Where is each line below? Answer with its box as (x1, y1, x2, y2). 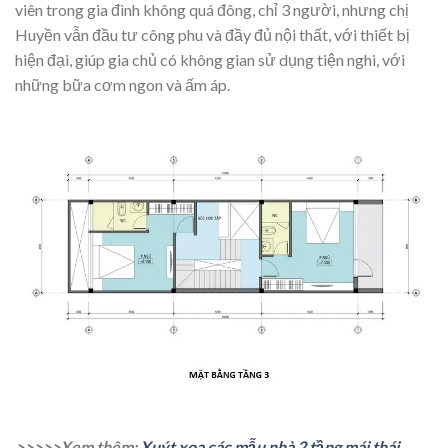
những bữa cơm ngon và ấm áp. (15, 74, 230, 94)
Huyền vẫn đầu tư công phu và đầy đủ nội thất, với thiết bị (15, 24, 410, 44)
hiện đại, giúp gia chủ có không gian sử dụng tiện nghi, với (15, 49, 405, 69)
